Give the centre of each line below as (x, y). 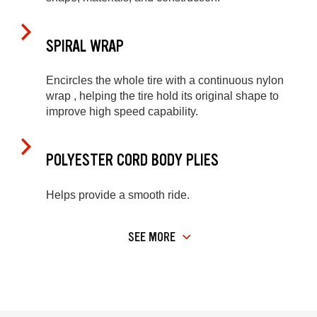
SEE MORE (152, 237)
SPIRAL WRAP (85, 46)
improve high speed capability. (122, 112)
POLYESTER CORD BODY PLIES (132, 161)
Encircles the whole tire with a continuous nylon (165, 81)
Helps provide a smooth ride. (118, 195)
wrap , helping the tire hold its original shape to (162, 96)
